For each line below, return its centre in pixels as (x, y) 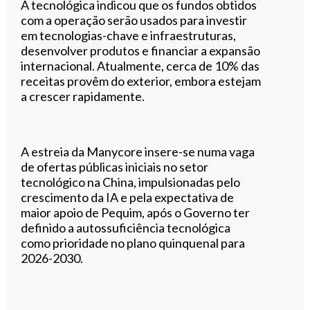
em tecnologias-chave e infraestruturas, (129, 35)
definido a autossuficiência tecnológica (126, 227)
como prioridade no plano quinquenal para (133, 243)
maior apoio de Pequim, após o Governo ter (136, 212)
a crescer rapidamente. (83, 96)
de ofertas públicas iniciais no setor (115, 166)
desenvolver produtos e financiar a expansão (141, 50)
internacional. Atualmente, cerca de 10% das (140, 65)
